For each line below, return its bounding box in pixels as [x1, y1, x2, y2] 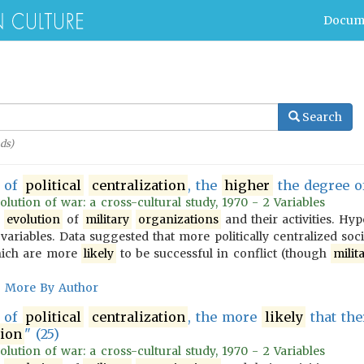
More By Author [5, 280, 99, 295]
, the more [187, 309, 262, 325]
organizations [137, 212, 219, 227]
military [84, 212, 129, 227]
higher [224, 177, 271, 193]
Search [302, 110, 342, 124]
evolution [6, 212, 60, 227]
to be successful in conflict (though [115, 246, 331, 261]
